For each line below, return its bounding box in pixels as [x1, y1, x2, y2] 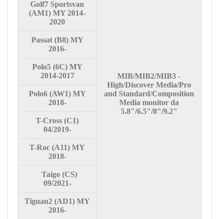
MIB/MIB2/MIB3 [117, 71, 176, 80]
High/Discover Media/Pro [107, 80, 191, 89]
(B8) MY [52, 35, 84, 44]
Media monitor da [119, 98, 179, 107]
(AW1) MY [47, 89, 86, 98]
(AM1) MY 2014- [29, 8, 86, 17]
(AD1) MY [52, 197, 90, 205]
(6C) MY [50, 62, 83, 71]
